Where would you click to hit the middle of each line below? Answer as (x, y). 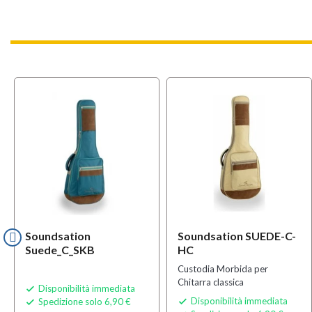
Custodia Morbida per (223, 268)
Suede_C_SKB (60, 249)
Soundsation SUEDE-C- (237, 235)
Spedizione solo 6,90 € (84, 301)
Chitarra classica (211, 282)
